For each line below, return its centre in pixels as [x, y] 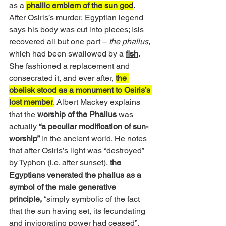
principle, [26, 199]
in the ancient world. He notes [95, 139]
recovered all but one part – [59, 42]
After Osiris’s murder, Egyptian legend [77, 18]
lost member [31, 102]
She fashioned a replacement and [70, 66]
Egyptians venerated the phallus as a [76, 175]
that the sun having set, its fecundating [78, 211]
